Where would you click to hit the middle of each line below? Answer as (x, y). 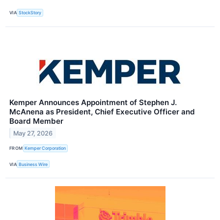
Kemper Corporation (45, 148)
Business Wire (33, 164)
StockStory (30, 13)
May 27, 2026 (33, 133)
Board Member (36, 121)
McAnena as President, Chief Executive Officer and (102, 111)
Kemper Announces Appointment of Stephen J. (93, 102)
